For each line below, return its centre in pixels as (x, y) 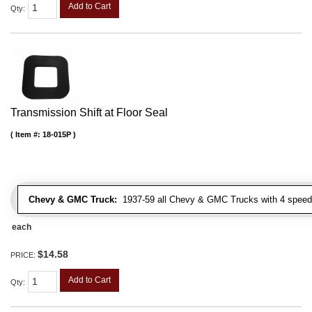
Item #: (29, 135)
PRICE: (24, 255)
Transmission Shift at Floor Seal (89, 113)
